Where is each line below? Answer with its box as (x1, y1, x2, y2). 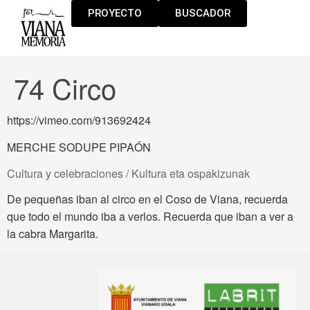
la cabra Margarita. (7, 225, 98, 241)
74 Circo (14, 68, 116, 108)
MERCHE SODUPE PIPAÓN (7, 139, 151, 156)
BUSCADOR (175, 7, 231, 19)
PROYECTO (88, 7, 143, 19)
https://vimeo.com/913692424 (7, 112, 151, 129)
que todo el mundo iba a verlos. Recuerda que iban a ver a (7, 208, 293, 224)
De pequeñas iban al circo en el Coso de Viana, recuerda (7, 190, 288, 207)
